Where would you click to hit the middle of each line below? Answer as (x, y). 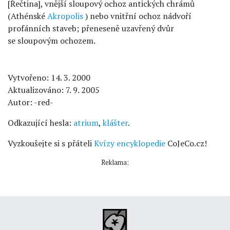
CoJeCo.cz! (186, 143)
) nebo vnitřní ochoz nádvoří (137, 16)
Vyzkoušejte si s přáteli (51, 143)
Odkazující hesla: (41, 123)
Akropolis (65, 16)
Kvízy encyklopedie (130, 143)
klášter (115, 123)
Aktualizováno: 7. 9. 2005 (54, 90)
